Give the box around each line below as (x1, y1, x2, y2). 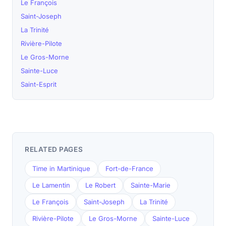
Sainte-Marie (131, 181, 171, 189)
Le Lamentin (32, 181, 70, 189)
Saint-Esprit (21, 80, 56, 88)
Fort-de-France (105, 164, 153, 173)
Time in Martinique (32, 164, 90, 173)
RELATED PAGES (25, 145, 83, 153)
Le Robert (85, 181, 116, 189)
